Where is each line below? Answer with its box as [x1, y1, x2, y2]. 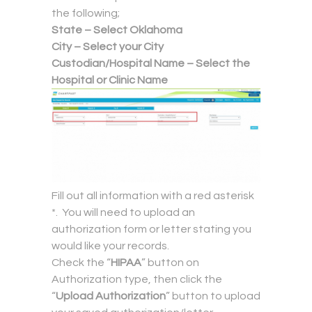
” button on [141, 256, 199, 268]
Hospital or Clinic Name [52, 75, 168, 86]
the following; [52, 8, 120, 19]
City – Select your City [52, 41, 164, 53]
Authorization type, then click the [52, 273, 222, 285]
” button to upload [166, 290, 260, 302]
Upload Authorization [56, 290, 166, 302]
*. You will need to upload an [52, 206, 195, 218]
